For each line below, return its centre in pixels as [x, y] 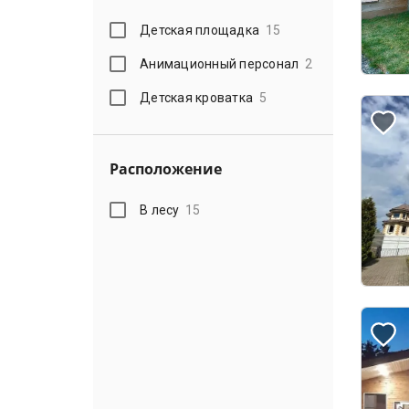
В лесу [160, 210]
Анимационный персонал [220, 63]
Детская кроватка [197, 97]
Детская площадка [200, 30]
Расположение [166, 169]
